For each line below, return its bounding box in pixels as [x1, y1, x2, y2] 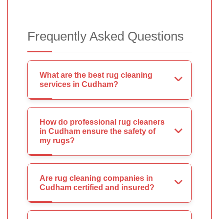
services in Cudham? [40, 80, 118, 89]
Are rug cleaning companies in [40, 174, 153, 183]
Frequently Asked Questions [27, 29, 184, 44]
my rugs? [40, 136, 75, 145]
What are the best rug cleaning [40, 71, 153, 80]
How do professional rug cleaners [40, 118, 165, 127]
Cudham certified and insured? [40, 183, 154, 192]
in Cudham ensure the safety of [40, 127, 155, 136]
